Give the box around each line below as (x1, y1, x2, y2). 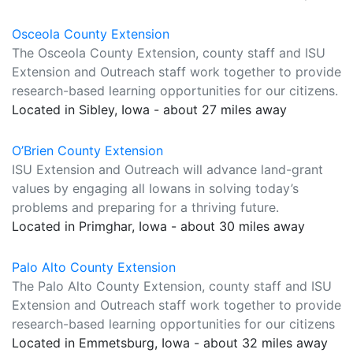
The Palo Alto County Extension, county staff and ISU (12, 278, 332, 294)
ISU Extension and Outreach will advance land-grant (12, 162, 323, 177)
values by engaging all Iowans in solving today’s (12, 180, 299, 196)
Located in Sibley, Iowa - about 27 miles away (12, 102, 287, 117)
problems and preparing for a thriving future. (12, 199, 279, 215)
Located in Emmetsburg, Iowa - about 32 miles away (12, 335, 328, 351)
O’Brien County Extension (12, 143, 163, 158)
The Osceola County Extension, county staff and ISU (12, 45, 325, 61)
